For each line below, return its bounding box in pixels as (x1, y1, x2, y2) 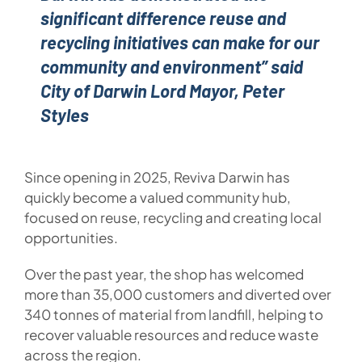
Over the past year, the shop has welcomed (23, 264, 304, 283)
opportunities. (23, 228, 118, 246)
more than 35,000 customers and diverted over (23, 284, 331, 303)
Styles (40, 103, 89, 125)
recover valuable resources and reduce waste (23, 325, 318, 343)
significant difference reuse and (40, 6, 286, 28)
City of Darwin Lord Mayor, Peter (40, 79, 284, 101)
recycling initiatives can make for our (40, 31, 319, 53)
